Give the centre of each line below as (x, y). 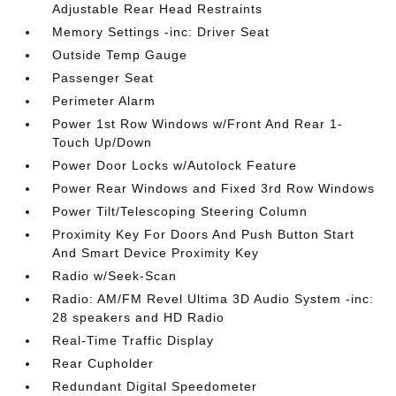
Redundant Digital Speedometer (155, 386)
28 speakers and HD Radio (139, 317)
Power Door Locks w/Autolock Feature (175, 165)
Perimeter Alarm (104, 101)
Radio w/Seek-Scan (115, 276)
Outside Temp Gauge (120, 55)
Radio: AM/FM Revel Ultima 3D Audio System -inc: (213, 299)
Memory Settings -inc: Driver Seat (161, 32)
